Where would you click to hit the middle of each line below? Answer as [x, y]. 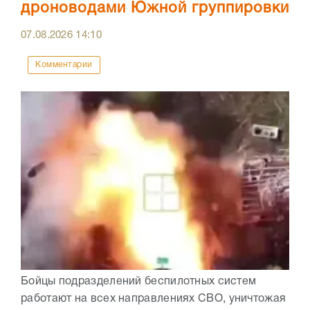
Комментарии [64, 64]
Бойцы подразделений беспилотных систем [139, 281]
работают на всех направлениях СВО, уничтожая [154, 299]
